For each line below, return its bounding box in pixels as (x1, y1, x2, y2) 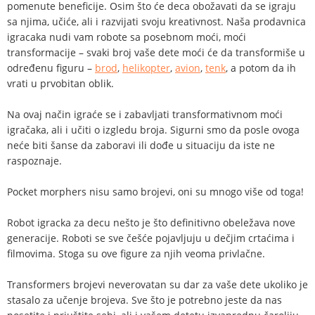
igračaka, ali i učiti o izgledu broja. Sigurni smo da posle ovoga (7, 123, 300, 137)
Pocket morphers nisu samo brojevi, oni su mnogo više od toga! (7, 185, 304, 199)
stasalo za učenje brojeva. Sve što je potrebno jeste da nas (7, 293, 282, 307)
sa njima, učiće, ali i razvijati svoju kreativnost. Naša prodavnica (7, 15, 306, 29)
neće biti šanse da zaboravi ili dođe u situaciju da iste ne (7, 139, 275, 153)
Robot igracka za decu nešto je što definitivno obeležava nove (7, 216, 295, 230)
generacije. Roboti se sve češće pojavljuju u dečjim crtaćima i (7, 231, 295, 245)
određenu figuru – (7, 61, 95, 75)
